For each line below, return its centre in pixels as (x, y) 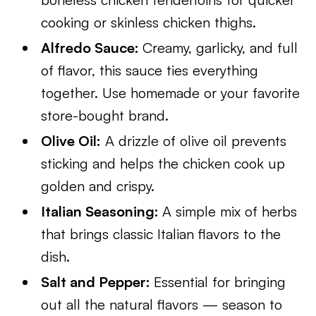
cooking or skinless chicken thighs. (149, 22)
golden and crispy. (98, 186)
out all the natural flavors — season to (162, 304)
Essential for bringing (220, 282)
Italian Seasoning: (102, 211)
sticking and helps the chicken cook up (163, 163)
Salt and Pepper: (98, 282)
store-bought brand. (105, 115)
